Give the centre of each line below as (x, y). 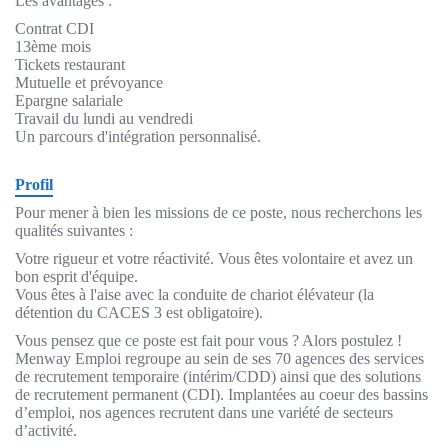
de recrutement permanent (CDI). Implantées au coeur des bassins (221, 394)
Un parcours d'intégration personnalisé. (138, 136)
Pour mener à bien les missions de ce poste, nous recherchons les (218, 212)
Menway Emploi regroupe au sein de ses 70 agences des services (219, 358)
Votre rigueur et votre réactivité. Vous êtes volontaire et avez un (214, 258)
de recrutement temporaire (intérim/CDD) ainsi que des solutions (218, 376)
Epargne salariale (69, 100)
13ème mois (53, 46)
